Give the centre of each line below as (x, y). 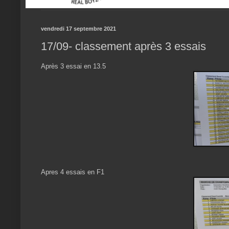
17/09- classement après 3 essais (123, 47)
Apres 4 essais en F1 (73, 172)
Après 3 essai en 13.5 (73, 66)
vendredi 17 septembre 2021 (78, 28)
